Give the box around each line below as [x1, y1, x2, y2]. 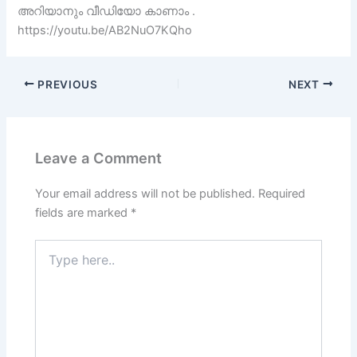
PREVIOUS [34, 77, 98, 91]
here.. [34, 256, 65, 270]
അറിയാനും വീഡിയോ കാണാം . [18, 3, 196, 18]
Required [258, 186, 306, 202]
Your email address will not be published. [35, 186, 256, 202]
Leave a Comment [35, 149, 163, 167]
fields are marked [35, 206, 131, 221]
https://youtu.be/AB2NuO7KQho [18, 22, 193, 37]
